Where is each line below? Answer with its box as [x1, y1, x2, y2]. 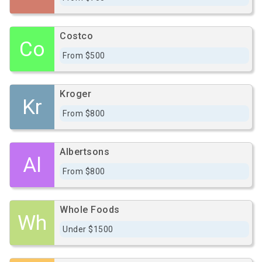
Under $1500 [63, 225, 113, 234]
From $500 [63, 51, 105, 60]
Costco [60, 30, 93, 42]
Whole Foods [60, 204, 120, 215]
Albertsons [60, 146, 109, 157]
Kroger [60, 88, 91, 99]
